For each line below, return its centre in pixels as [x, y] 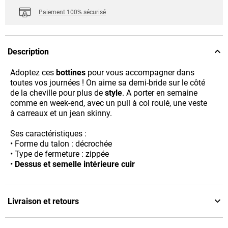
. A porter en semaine [160, 93]
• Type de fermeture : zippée [60, 154]
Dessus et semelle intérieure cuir [75, 164]
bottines [71, 73]
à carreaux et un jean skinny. [61, 113]
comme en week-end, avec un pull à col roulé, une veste [109, 103]
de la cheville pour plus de [58, 93]
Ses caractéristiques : [48, 134]
